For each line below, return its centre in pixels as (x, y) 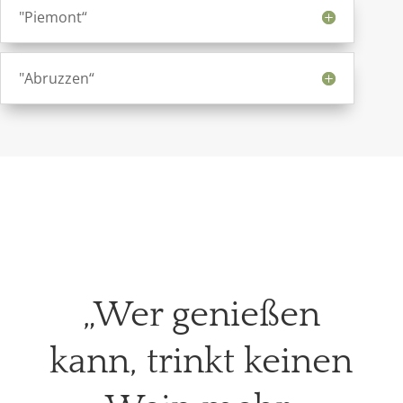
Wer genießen (206, 314)
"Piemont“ (53, 17)
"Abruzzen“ (57, 78)
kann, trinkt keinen (201, 361)
